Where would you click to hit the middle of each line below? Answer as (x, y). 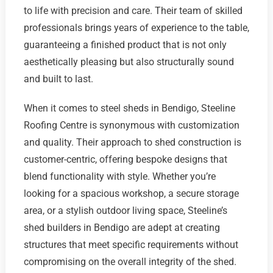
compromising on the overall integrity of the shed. (130, 261)
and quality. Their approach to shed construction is (132, 142)
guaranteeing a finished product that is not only (125, 44)
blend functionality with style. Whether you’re (119, 176)
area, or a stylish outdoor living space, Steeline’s (125, 210)
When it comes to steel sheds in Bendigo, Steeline (129, 108)
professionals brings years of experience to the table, (136, 27)
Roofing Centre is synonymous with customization (131, 125)
